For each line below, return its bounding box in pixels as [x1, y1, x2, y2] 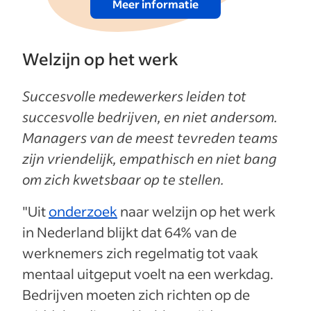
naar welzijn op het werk [117, 201, 276, 220]
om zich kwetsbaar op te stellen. [22, 169, 227, 188]
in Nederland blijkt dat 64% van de [22, 222, 237, 241]
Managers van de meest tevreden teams [22, 128, 278, 146]
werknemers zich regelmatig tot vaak [22, 243, 258, 262]
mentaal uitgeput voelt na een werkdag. [22, 264, 274, 283]
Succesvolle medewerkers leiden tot [22, 86, 246, 105]
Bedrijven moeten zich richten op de [22, 285, 250, 303]
